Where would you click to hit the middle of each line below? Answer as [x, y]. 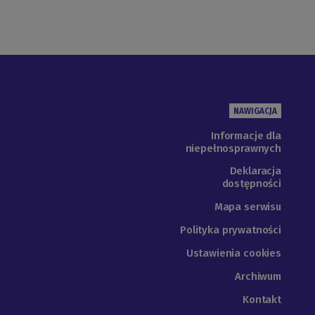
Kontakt [262, 300]
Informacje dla [246, 136]
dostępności [251, 184]
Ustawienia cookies [233, 253]
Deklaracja [255, 171]
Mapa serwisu [247, 207]
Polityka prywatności [231, 230]
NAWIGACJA [255, 111]
